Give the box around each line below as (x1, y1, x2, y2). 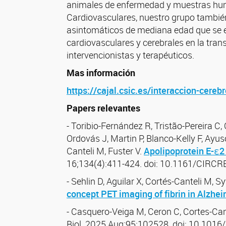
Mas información (67, 67, 135, 79)
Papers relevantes (67, 102, 140, 114)
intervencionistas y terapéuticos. (67, 49, 194, 61)
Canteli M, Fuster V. (67, 145, 144, 157)
